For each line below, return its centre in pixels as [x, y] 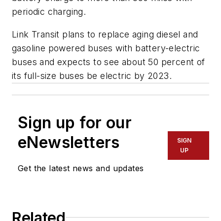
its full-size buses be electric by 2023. [93, 75]
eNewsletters [69, 142]
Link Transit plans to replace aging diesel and [105, 34]
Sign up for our [75, 122]
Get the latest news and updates [81, 168]
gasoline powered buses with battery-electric [106, 48]
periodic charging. [50, 12]
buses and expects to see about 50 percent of [109, 62]
